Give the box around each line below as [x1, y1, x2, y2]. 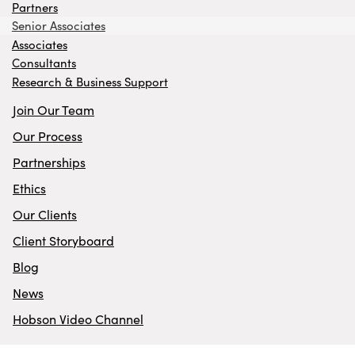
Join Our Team [13, 101, 94, 119]
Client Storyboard [13, 232, 114, 250]
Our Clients [13, 206, 77, 223]
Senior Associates [11, 17, 105, 34]
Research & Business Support [11, 73, 168, 90]
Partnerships [13, 154, 86, 171]
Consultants [11, 55, 76, 71]
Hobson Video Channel [13, 311, 143, 328]
